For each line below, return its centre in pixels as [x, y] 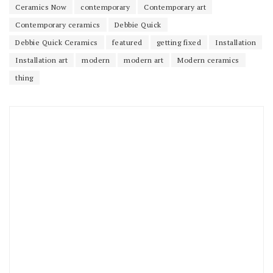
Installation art [41, 60]
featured [127, 42]
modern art [144, 60]
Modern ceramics [208, 60]
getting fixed [179, 42]
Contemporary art [175, 7]
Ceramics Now [41, 7]
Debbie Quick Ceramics [57, 42]
